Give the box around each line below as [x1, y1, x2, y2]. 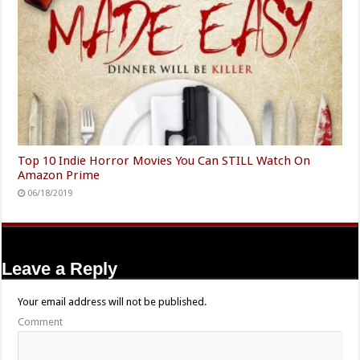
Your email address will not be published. [18, 295, 207, 308]
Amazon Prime [18, 167, 100, 182]
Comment [18, 315, 63, 328]
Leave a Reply [2, 258, 118, 279]
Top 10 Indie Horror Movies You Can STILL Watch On [18, 153, 311, 168]
